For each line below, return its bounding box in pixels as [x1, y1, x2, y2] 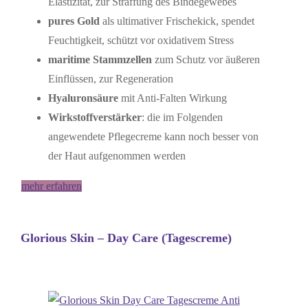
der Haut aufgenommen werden [47, 149, 186, 162]
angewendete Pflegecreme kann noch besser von [47, 130, 258, 142]
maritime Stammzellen [47, 53, 152, 65]
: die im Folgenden [141, 111, 223, 123]
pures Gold [47, 14, 102, 27]
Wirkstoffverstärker [47, 111, 142, 123]
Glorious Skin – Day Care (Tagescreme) [20, 230, 232, 245]
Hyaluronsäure [47, 91, 121, 104]
